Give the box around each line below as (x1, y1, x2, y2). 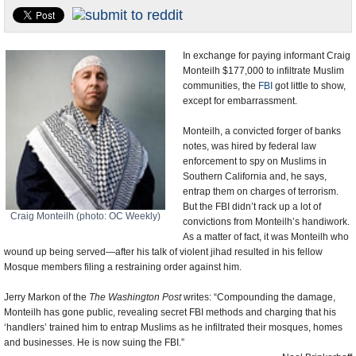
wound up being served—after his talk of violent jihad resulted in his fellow (4, 246, 323, 257)
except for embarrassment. (183, 95, 297, 106)
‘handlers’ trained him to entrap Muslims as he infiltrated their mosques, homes (4, 322, 342, 333)
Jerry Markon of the (4, 292, 89, 303)
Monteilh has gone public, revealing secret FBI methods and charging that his (4, 307, 336, 318)
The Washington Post (89, 292, 181, 303)
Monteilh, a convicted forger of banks (183, 126, 341, 137)
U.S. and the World (12, 17, 99, 29)
